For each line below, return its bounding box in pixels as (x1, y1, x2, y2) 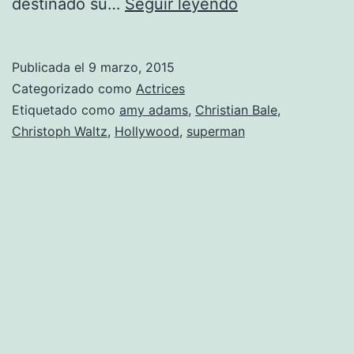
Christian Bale (195, 102, 277, 119)
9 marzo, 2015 (88, 59, 175, 76)
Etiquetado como (12, 102, 119, 119)
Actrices (136, 81, 185, 97)
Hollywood (115, 123, 179, 140)
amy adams (119, 102, 188, 119)
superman (186, 123, 245, 140)
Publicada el (12, 59, 88, 76)
